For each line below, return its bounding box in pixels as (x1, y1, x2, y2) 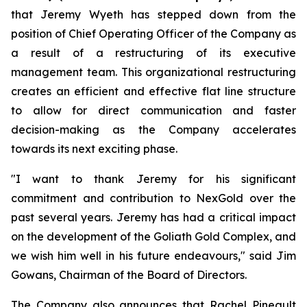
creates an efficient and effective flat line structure (11, 84, 296, 98)
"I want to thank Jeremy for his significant (11, 172, 296, 186)
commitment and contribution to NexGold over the (11, 191, 296, 205)
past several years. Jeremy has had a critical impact (11, 210, 296, 224)
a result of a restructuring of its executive (11, 46, 296, 60)
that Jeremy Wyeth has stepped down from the (11, 8, 296, 21)
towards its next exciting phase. (11, 142, 177, 156)
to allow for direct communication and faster (11, 103, 296, 117)
